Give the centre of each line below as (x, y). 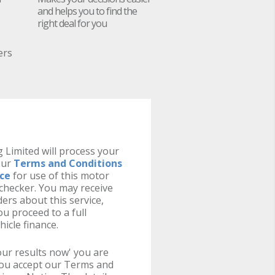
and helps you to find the (87, 11)
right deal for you (72, 23)
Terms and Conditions (68, 163)
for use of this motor (60, 176)
